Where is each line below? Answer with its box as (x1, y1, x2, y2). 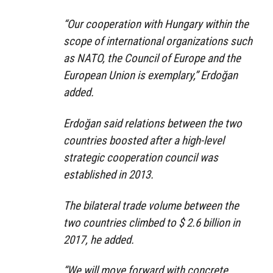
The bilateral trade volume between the (63, 198, 239, 213)
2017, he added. (63, 232, 134, 247)
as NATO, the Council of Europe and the (63, 51, 241, 65)
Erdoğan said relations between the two (63, 116, 242, 130)
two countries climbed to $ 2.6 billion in (63, 215, 240, 230)
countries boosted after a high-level (63, 133, 224, 147)
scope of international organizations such (63, 34, 252, 48)
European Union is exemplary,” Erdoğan (63, 68, 238, 82)
